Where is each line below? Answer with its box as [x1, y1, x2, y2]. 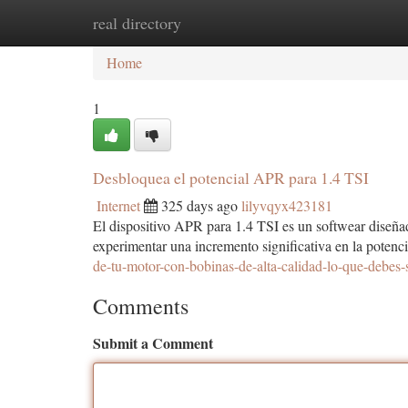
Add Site [313, 13, 364, 32]
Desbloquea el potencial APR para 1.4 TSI [93, 167, 369, 189]
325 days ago [161, 196, 238, 215]
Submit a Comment [93, 332, 213, 353]
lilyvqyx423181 [241, 196, 332, 215]
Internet [97, 196, 140, 215]
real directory [93, 12, 181, 34]
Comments [93, 291, 189, 321]
